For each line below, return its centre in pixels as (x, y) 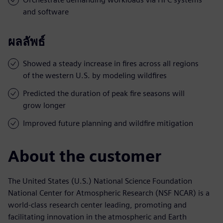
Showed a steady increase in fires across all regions (111, 63)
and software (46, 11)
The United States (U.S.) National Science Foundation (100, 181)
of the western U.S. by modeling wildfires (95, 75)
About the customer (85, 156)
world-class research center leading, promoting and (97, 205)
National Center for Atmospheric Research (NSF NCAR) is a (109, 193)
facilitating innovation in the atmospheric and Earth (97, 217)
